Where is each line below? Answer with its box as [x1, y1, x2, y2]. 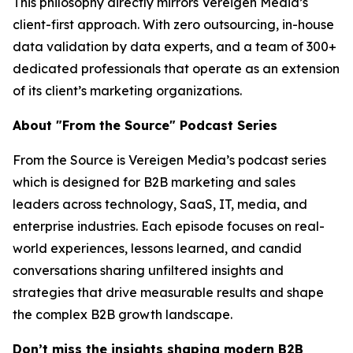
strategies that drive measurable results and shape [13, 284, 324, 300]
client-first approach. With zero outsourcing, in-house [13, 16, 334, 32]
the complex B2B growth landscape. [13, 306, 232, 322]
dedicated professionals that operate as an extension [13, 60, 340, 76]
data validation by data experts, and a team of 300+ [13, 38, 336, 54]
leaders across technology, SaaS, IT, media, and [13, 195, 307, 212]
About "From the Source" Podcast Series [13, 117, 277, 133]
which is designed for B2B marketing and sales [13, 173, 295, 190]
